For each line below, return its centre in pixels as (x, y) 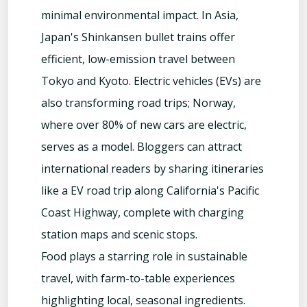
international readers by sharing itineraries (152, 169)
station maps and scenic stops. (119, 235)
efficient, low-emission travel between (138, 59)
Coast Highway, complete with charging (143, 213)
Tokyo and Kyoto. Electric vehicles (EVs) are (151, 81)
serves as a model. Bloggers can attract (142, 147)
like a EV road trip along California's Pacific (150, 191)
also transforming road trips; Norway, (138, 103)
